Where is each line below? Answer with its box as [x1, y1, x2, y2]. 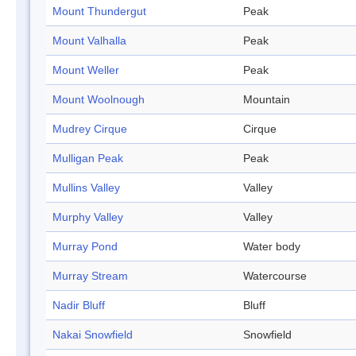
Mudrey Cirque [52, 122, 127, 136]
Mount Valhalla [52, 34, 126, 48]
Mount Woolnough [52, 93, 145, 106]
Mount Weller [52, 64, 119, 77]
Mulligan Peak [52, 152, 123, 165]
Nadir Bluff [52, 299, 105, 312]
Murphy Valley [52, 211, 123, 224]
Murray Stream [52, 269, 128, 283]
